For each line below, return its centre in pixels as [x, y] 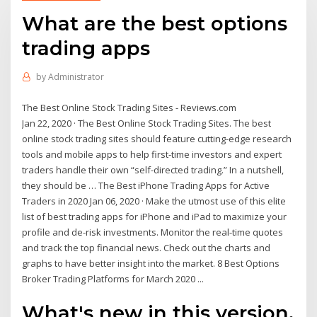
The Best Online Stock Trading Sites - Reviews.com [129, 107]
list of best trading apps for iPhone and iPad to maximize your [155, 216]
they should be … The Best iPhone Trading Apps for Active [146, 185]
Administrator [76, 77]
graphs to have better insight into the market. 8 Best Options [151, 263]
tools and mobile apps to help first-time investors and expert [152, 154]
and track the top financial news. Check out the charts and [146, 247]
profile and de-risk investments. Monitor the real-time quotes [153, 232]
